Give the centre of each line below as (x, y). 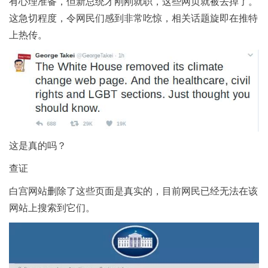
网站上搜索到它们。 (52, 208)
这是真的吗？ (38, 145)
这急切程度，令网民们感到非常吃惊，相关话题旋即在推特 (133, 19)
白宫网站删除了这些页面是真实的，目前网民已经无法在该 (133, 191)
